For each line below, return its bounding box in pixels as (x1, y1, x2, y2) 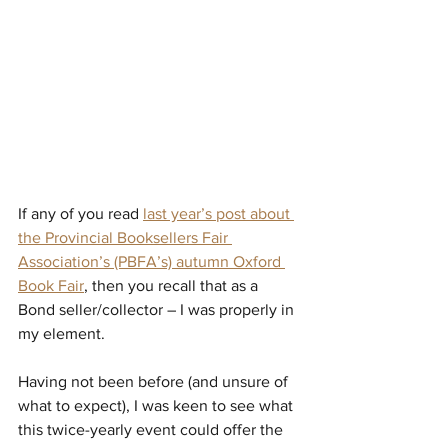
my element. (18, 325, 105, 343)
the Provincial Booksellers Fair (18, 229, 232, 247)
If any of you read (18, 205, 143, 223)
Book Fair (18, 277, 84, 295)
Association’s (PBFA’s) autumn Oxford (18, 253, 285, 271)
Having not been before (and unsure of (18, 373, 292, 391)
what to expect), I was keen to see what (18, 397, 297, 415)
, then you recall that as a (84, 277, 262, 295)
